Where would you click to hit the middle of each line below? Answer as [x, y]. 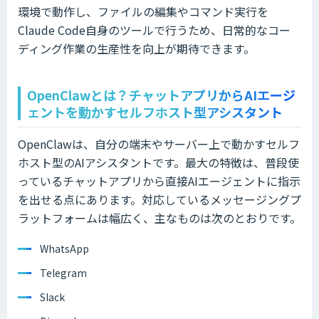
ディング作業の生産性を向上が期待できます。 [136, 48]
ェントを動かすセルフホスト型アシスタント [155, 111]
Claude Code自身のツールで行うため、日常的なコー [154, 30]
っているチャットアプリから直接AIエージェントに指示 [159, 181]
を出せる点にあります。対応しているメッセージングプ [159, 199]
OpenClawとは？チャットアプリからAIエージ [161, 94]
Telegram [63, 272]
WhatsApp [64, 248]
